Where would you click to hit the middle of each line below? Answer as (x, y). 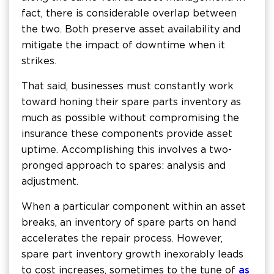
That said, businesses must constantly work (128, 86)
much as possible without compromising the (130, 118)
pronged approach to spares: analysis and (124, 166)
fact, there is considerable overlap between (129, 13)
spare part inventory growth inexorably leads (132, 254)
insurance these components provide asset (127, 134)
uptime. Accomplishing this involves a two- (127, 150)
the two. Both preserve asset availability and (131, 29)
